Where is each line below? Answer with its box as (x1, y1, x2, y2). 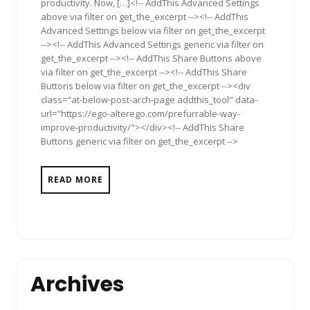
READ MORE (48, 174, 103, 186)
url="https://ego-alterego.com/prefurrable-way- (41, 107, 240, 120)
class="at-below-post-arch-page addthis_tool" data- (41, 93, 257, 107)
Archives (30, 270, 125, 300)
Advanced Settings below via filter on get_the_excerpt (41, 24, 265, 37)
